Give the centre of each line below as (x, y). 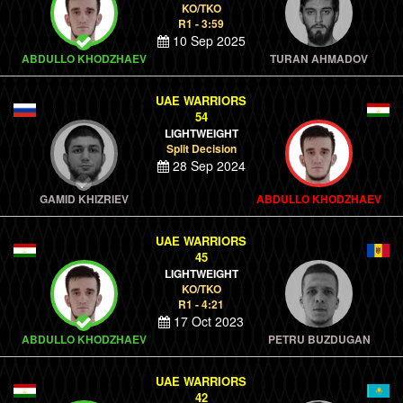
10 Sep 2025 (207, 40)
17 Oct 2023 (207, 321)
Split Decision (201, 148)
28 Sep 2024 (207, 166)
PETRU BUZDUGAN (319, 339)
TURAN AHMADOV (319, 58)
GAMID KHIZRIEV (84, 199)
